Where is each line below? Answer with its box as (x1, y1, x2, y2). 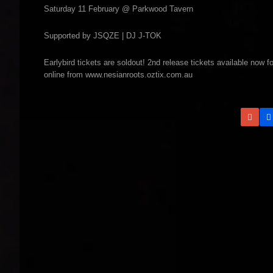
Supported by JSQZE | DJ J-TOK (44, 31, 161, 40)
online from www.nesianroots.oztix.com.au (44, 70, 193, 79)
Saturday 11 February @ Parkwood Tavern (44, 4, 193, 13)
